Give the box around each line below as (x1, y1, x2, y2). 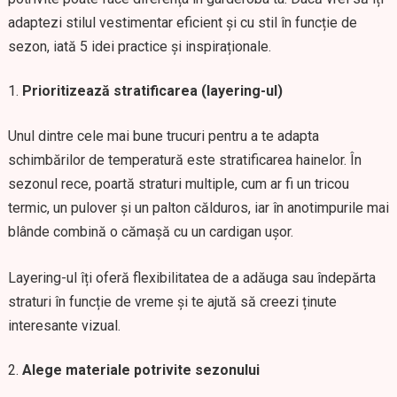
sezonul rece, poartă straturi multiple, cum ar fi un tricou (7, 175, 349, 192)
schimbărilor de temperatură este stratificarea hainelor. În (7, 152, 362, 168)
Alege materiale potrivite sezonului (21, 362, 260, 378)
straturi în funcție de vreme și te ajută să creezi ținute (7, 293, 337, 310)
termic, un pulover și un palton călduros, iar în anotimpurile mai (7, 199, 389, 216)
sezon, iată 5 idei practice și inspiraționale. (7, 38, 271, 55)
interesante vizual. (7, 317, 121, 334)
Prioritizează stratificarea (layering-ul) (21, 82, 283, 99)
